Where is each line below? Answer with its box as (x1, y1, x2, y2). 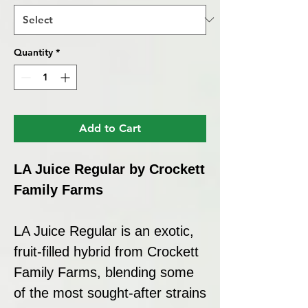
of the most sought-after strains (14, 285, 206, 300)
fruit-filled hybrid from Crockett (14, 243, 199, 259)
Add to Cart (79, 121, 141, 135)
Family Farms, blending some (14, 264, 194, 280)
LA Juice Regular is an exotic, (14, 223, 194, 239)
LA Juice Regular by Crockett (14, 161, 205, 177)
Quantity (14, 45, 53, 58)
